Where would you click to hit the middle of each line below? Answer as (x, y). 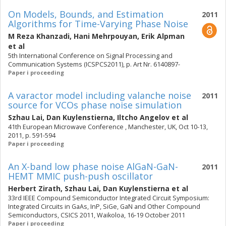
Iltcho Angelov (143, 117)
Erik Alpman (163, 36)
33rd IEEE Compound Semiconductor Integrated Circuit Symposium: (109, 198)
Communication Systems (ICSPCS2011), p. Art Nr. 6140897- (94, 64)
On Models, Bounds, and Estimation (86, 14)
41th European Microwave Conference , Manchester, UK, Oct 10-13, (108, 127)
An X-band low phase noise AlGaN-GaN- (93, 166)
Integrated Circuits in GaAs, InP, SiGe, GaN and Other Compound (104, 207)
